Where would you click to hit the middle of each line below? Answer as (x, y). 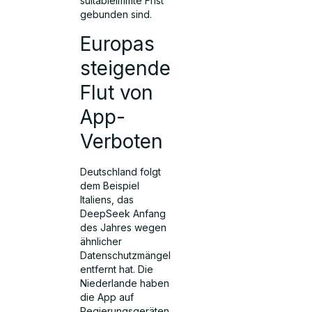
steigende (126, 68)
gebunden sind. (116, 15)
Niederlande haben (125, 283)
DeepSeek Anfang (123, 213)
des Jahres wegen (124, 227)
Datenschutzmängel (126, 255)
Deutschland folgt (121, 171)
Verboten (122, 141)
